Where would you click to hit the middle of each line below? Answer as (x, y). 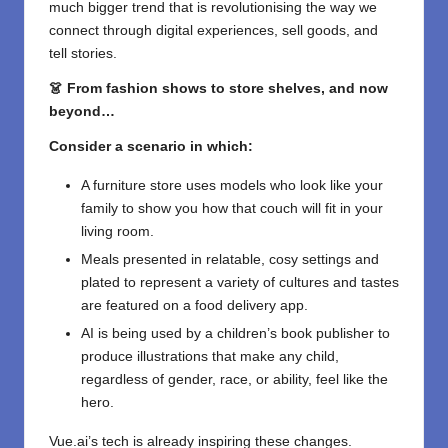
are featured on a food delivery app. (194, 306)
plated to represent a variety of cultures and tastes (240, 283)
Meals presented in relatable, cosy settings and (230, 260)
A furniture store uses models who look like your (232, 186)
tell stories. (83, 54)
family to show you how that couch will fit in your (232, 209)
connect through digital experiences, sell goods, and (213, 31)
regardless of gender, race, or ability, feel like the (234, 380)
